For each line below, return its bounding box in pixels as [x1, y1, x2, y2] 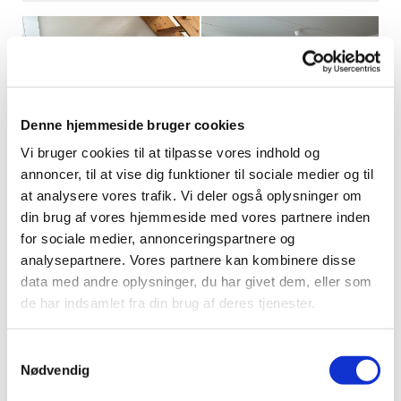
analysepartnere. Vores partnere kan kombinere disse [21, 252, 356, 268]
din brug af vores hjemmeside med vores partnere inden [21, 209, 371, 225]
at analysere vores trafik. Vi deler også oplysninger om [21, 187, 363, 203]
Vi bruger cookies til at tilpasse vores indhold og [21, 144, 320, 160]
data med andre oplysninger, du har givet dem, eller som [21, 273, 372, 289]
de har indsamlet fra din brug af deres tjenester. [21, 294, 316, 311]
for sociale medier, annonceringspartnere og [21, 230, 295, 246]
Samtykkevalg [6, 344, 92, 360]
